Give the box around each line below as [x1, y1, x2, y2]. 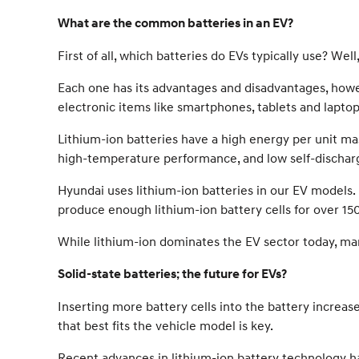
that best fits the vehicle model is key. [58, 317, 273, 333]
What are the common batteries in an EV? [58, 15, 293, 31]
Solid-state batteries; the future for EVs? [58, 266, 287, 282]
